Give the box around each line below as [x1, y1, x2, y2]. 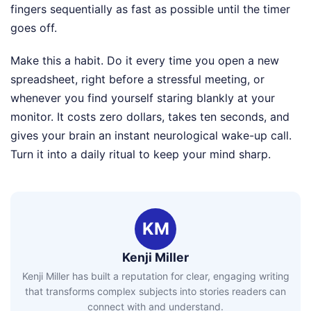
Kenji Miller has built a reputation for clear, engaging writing [22, 269, 289, 282]
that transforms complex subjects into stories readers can [25, 285, 286, 297]
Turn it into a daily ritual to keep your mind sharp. [10, 147, 271, 162]
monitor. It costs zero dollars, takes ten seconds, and [10, 110, 289, 124]
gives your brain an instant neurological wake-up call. [10, 128, 292, 143]
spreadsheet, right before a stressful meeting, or [10, 72, 264, 87]
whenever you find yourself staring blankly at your [10, 91, 275, 106]
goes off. [10, 21, 57, 35]
